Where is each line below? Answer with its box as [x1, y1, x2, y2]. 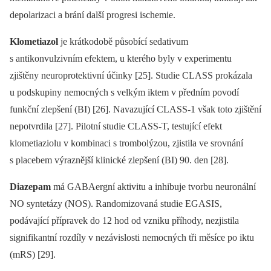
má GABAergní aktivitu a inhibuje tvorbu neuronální [51, 181, 256, 192]
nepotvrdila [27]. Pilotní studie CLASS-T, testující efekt [10, 120, 222, 131]
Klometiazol [10, 36, 60, 47]
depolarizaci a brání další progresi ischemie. [10, 9, 175, 20]
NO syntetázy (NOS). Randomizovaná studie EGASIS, [10, 198, 222, 209]
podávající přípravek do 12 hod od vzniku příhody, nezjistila [10, 215, 239, 226]
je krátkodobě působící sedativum [60, 36, 188, 47]
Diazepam [10, 181, 51, 192]
